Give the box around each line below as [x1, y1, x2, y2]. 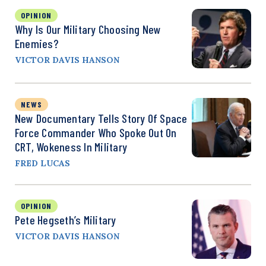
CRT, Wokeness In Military [15, 139, 128, 154]
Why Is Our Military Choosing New [15, 21, 161, 36]
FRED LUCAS [15, 157, 70, 169]
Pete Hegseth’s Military [15, 212, 116, 227]
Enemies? [15, 36, 58, 50]
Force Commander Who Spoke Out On [15, 125, 177, 140]
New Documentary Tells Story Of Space [15, 110, 188, 125]
